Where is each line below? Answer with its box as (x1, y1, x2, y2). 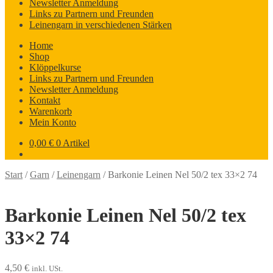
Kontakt (29, 95, 60, 105)
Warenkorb (29, 106, 72, 116)
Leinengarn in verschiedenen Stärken (29, 19, 172, 30)
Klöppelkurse (29, 62, 81, 73)
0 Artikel (56, 138, 90, 148)
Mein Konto (29, 117, 76, 127)
